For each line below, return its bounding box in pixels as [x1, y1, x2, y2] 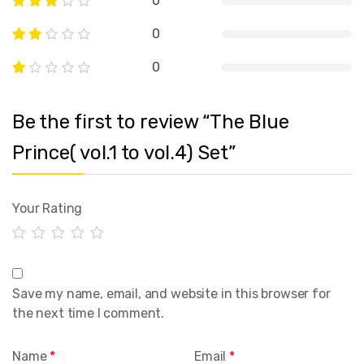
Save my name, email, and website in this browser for [12, 285, 331, 301]
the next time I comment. [12, 305, 165, 321]
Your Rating [12, 201, 83, 217]
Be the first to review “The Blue [12, 110, 289, 134]
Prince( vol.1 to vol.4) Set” [12, 141, 236, 165]
